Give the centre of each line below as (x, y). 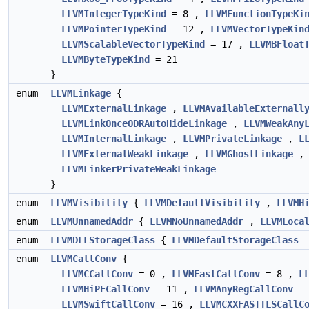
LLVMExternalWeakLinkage (125, 154)
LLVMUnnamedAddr (92, 221)
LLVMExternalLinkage (114, 108)
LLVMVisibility (89, 203)
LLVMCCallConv (97, 274)
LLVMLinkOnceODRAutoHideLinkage (144, 123)
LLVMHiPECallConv (106, 289)
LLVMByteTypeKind (106, 59)
